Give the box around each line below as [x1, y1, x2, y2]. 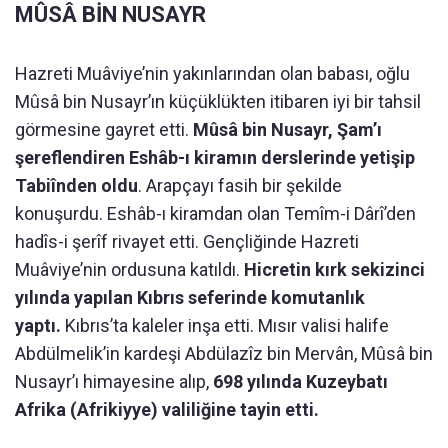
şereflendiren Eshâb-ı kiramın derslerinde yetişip [15, 147, 415, 169]
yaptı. [15, 315, 61, 337]
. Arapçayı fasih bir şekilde [138, 175, 342, 197]
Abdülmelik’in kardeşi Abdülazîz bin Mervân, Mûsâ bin [15, 343, 433, 365]
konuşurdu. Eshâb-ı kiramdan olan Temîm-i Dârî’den [15, 203, 416, 225]
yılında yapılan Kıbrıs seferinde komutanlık [15, 287, 365, 309]
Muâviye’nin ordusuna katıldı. [15, 259, 244, 281]
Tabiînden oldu [15, 175, 138, 197]
